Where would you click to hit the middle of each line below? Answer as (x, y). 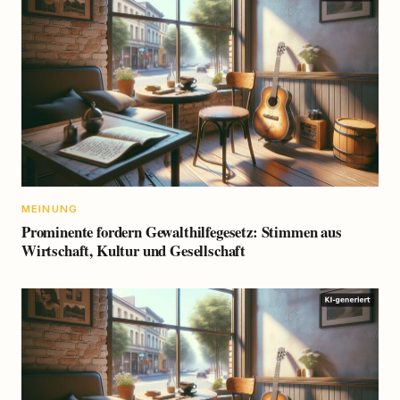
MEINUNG (50, 209)
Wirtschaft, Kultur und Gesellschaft (134, 250)
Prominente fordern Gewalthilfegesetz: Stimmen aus (182, 231)
